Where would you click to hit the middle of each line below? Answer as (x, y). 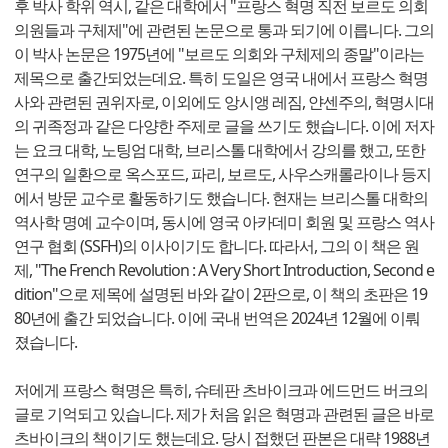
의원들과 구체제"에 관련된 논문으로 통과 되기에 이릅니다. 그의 (224, 29)
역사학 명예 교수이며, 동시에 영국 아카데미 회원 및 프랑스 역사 (224, 221)
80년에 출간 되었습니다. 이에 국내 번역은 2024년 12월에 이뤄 (217, 317)
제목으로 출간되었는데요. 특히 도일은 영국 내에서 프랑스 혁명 (221, 77)
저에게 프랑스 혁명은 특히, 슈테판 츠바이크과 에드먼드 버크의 (221, 389)
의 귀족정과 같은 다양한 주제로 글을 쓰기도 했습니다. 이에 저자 (224, 125)
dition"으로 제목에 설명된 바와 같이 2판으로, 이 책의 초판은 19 (220, 293)
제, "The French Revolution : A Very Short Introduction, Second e (224, 269)
